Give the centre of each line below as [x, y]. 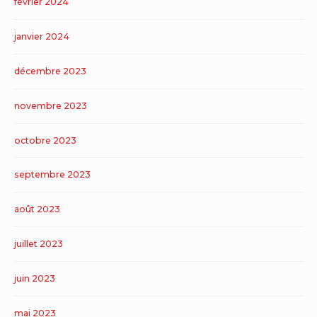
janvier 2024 [42, 37]
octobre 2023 [45, 140]
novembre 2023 [51, 105]
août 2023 [37, 209]
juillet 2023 [39, 243]
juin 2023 [35, 278]
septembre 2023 [52, 175]
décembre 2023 [50, 71]
